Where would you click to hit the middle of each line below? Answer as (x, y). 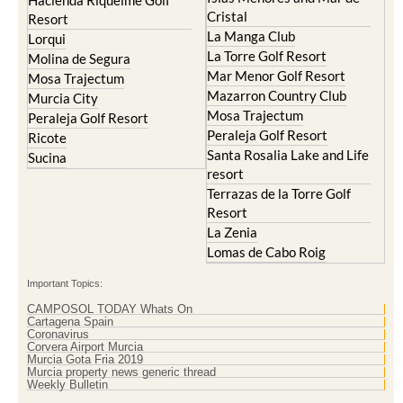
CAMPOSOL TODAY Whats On (110, 309)
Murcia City (63, 98)
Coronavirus (58, 334)
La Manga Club (251, 36)
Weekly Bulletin (67, 385)
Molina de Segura (79, 58)
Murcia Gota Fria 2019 (85, 359)
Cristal (227, 16)
